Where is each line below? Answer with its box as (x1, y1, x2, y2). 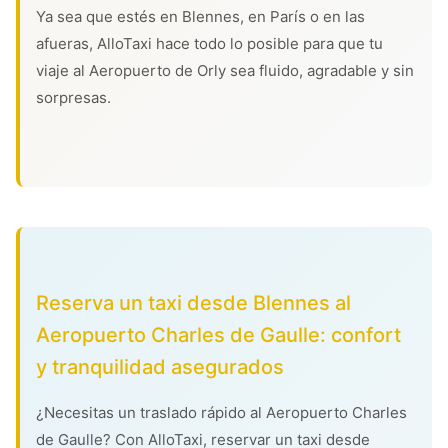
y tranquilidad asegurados (36, 355, 284, 379)
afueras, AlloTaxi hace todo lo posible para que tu (36, 34, 383, 53)
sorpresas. (36, 88, 111, 107)
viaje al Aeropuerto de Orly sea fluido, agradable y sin (36, 61, 414, 80)
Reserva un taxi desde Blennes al (36, 291, 351, 315)
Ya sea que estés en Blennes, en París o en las (36, 7, 365, 26)
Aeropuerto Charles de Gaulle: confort (36, 323, 401, 347)
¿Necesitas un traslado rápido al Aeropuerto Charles (36, 403, 407, 422)
